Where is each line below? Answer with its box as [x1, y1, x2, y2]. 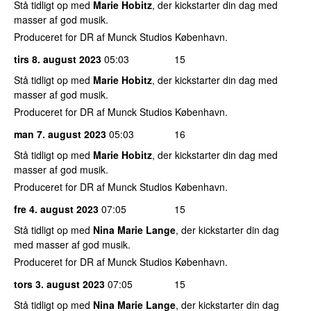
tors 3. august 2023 [14, 276, 105, 291]
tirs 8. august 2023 [14, 51, 101, 66]
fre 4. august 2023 [14, 201, 99, 216]
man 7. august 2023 [14, 126, 106, 141]
